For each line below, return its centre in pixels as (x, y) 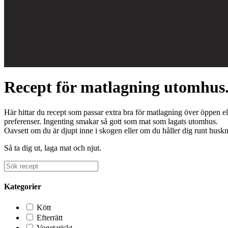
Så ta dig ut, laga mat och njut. (53, 148)
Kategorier (23, 187)
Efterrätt (50, 218)
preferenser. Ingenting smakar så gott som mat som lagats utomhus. (111, 121)
